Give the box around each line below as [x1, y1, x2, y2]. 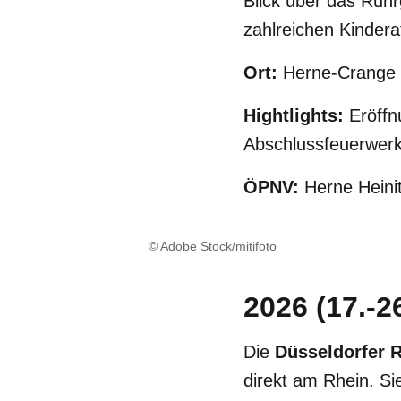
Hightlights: [243, 106, 349, 125]
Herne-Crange [277, 63, 396, 82]
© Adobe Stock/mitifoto [149, 239, 277, 253]
